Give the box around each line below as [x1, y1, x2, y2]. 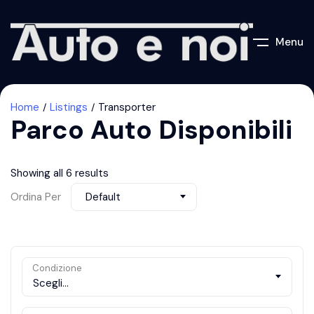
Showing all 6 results [11, 166, 109, 181]
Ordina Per [11, 189, 61, 204]
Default [86, 190, 121, 205]
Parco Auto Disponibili [11, 113, 292, 147]
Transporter [98, 100, 156, 115]
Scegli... [33, 276, 69, 291]
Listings [50, 100, 88, 115]
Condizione [32, 262, 82, 275]
